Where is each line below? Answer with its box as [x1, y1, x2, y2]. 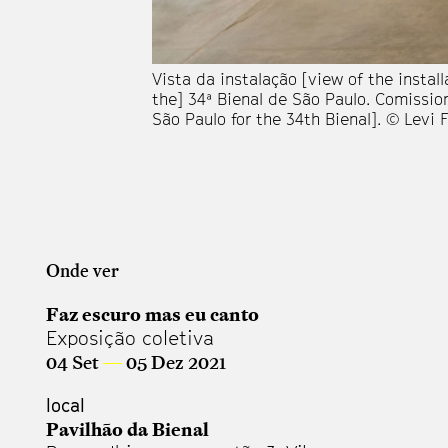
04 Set [46, 348, 103, 375]
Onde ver [46, 257, 119, 283]
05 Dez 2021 [122, 348, 226, 375]
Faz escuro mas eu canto [46, 300, 259, 327]
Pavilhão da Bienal [46, 415, 209, 442]
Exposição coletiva [46, 326, 214, 349]
